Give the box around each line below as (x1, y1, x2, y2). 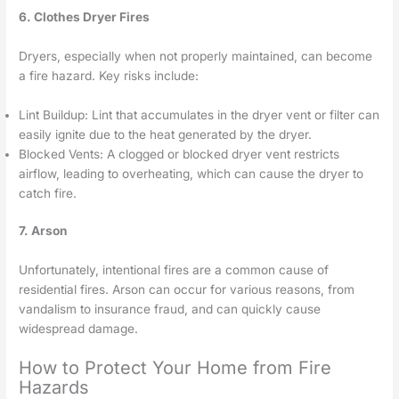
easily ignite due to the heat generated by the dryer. (19, 126, 313, 142)
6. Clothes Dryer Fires (19, 9, 151, 24)
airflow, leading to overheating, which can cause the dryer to (19, 166, 364, 181)
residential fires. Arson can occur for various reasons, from (19, 281, 355, 297)
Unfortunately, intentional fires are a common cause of (19, 262, 330, 277)
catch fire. (19, 185, 77, 200)
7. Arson (19, 224, 69, 239)
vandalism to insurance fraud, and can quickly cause (19, 301, 322, 316)
